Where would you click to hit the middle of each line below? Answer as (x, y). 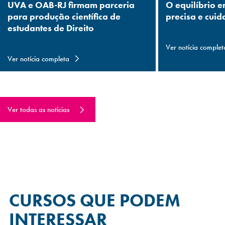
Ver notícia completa (38, 59)
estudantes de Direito (51, 28)
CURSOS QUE (62, 201)
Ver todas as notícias (38, 110)
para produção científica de (64, 17)
